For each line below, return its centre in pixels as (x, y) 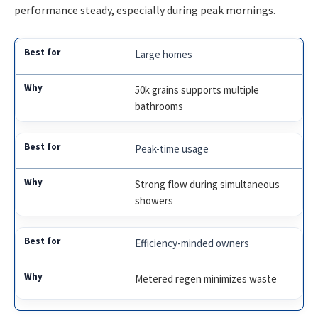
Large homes (164, 54)
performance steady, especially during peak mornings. (145, 10)
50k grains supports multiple (197, 89)
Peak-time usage (172, 148)
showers (154, 200)
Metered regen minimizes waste (206, 278)
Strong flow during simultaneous (208, 184)
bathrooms (159, 106)
